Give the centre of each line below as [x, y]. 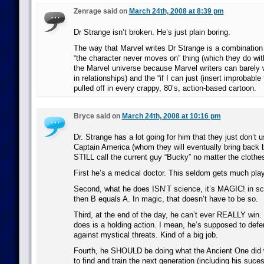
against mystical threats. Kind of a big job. [146, 235]
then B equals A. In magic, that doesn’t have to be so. [166, 199]
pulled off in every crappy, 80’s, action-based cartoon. [165, 88]
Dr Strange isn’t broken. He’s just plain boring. [152, 32]
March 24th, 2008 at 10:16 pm [171, 116]
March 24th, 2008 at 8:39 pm [176, 11]
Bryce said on [98, 116]
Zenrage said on [101, 11]
